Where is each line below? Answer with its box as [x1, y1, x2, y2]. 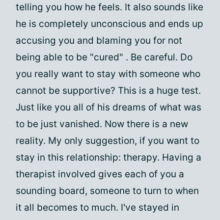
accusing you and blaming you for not [16, 35, 182, 46]
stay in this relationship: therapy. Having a [16, 152, 201, 163]
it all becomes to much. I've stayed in [16, 202, 179, 213]
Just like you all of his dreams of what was [16, 102, 201, 113]
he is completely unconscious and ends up [16, 18, 203, 29]
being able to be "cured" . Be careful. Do [16, 52, 192, 63]
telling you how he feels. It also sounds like [16, 1, 203, 13]
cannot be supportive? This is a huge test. [16, 85, 201, 96]
